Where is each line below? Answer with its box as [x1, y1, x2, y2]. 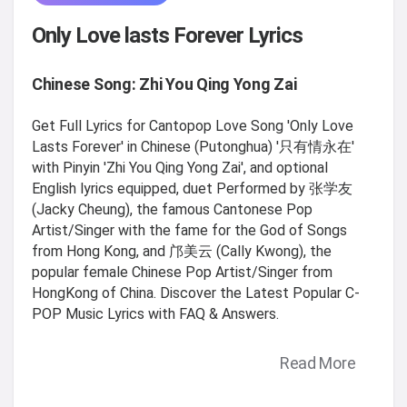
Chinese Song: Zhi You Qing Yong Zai [32, 74, 297, 94]
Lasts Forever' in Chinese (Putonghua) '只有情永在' [32, 137, 354, 155]
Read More [279, 353, 356, 373]
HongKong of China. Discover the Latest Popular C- [32, 283, 360, 302]
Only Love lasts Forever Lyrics [32, 22, 303, 48]
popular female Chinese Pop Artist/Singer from [32, 263, 333, 281]
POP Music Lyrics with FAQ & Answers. [32, 304, 279, 323]
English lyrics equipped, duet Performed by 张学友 [32, 179, 352, 197]
